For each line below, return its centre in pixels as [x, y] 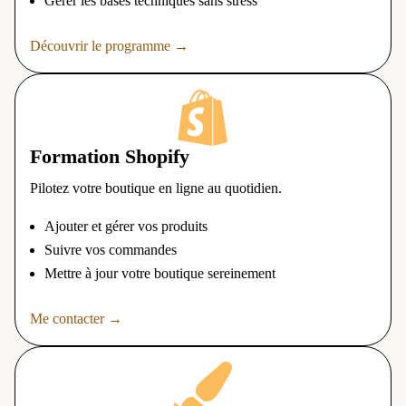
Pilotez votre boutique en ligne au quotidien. [156, 188]
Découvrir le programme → [109, 46]
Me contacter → [76, 319]
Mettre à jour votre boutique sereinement [160, 274]
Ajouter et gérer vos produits [126, 227]
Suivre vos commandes [111, 250]
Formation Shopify [110, 157]
